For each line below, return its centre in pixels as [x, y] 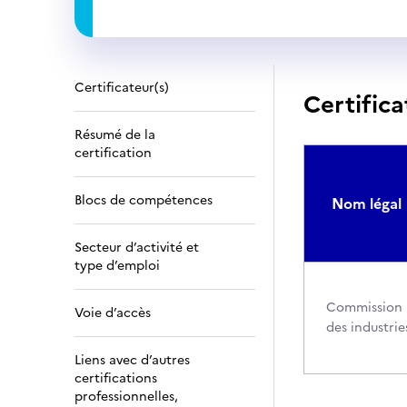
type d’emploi [117, 266]
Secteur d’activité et [137, 248]
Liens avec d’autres [132, 360]
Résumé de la [115, 135]
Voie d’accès [113, 313]
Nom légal [367, 203]
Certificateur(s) [122, 88]
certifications [116, 378]
